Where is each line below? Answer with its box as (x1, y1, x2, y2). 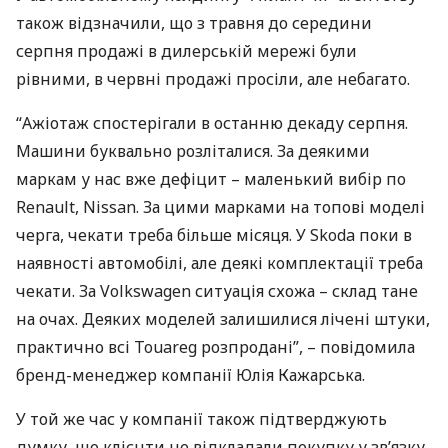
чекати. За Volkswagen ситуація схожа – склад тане (16, 280, 418, 302)
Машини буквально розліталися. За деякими (16, 140, 370, 162)
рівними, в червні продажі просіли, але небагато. (16, 68, 410, 90)
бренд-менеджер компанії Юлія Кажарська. (16, 364, 365, 386)
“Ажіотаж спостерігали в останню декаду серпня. (16, 112, 408, 134)
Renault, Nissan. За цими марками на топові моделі (16, 196, 425, 218)
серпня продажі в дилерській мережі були (16, 40, 357, 62)
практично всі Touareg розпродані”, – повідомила (16, 336, 415, 358)
